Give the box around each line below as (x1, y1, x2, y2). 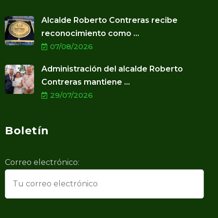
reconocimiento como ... (41, 29, 139, 38)
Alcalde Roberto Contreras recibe (41, 16, 178, 25)
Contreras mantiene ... (41, 77, 130, 87)
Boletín (5, 124, 49, 138)
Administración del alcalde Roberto (41, 64, 183, 74)
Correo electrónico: (5, 158, 79, 167)
